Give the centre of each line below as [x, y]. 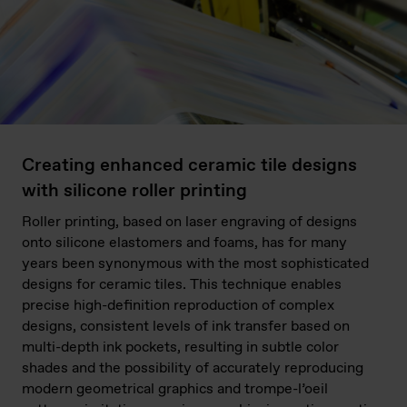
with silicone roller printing [134, 191]
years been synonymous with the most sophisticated [195, 263]
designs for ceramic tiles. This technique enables [182, 284]
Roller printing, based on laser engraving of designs [189, 222]
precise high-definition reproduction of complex [178, 305]
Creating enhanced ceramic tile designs [189, 165]
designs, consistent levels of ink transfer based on [186, 326]
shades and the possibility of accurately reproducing [193, 368]
